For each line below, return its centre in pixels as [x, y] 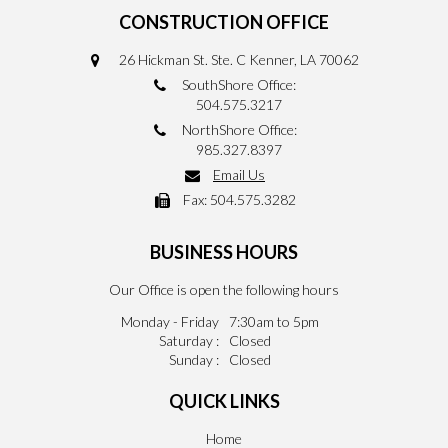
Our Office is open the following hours [224, 290]
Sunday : [194, 360]
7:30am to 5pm [274, 322]
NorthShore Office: [239, 130]
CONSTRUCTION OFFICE [224, 22]
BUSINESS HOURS [224, 252]
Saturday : [189, 341]
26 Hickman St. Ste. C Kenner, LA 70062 [239, 60]
